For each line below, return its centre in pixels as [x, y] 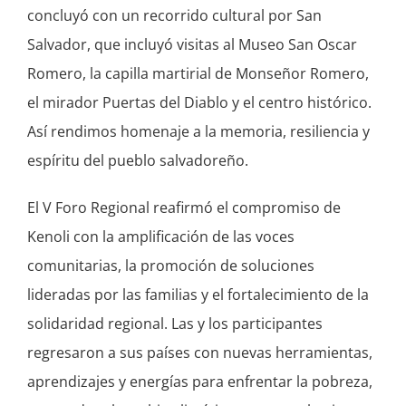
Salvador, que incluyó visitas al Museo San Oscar [192, 44]
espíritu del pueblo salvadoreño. [137, 160]
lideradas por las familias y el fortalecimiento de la [198, 295]
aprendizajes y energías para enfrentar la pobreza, [199, 382]
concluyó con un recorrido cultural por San [174, 15]
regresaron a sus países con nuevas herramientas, [199, 353]
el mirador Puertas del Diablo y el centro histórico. [199, 102]
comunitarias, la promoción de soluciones [170, 266]
